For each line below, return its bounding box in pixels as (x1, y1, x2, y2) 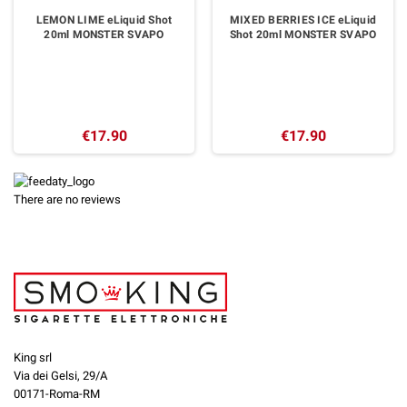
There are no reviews (14, 192, 121, 206)
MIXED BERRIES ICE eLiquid (230, 14, 376, 27)
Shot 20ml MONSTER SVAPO (229, 28, 377, 42)
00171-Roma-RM (14, 386, 100, 401)
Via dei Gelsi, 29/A (14, 368, 107, 382)
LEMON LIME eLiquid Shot (35, 14, 173, 27)
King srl (14, 350, 52, 364)
